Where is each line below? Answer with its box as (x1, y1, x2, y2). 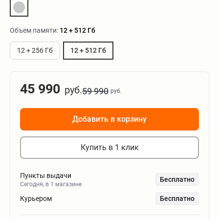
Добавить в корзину (72, 114, 147, 124)
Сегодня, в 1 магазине (20, 181, 82, 188)
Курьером (20, 195, 52, 202)
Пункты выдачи (20, 172, 71, 179)
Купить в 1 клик (80, 142, 139, 152)
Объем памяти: (10, 26, 60, 34)
